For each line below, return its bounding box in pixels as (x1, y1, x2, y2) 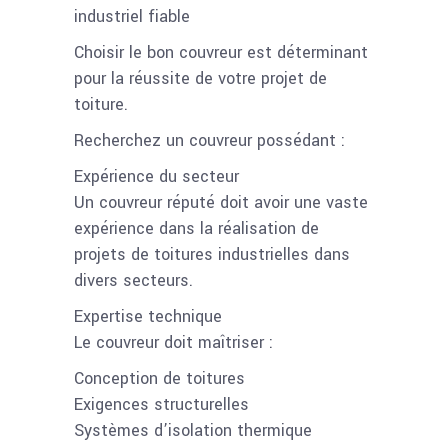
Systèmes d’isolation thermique (74, 418, 312, 442)
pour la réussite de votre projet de (74, 66, 327, 90)
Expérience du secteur (74, 164, 239, 188)
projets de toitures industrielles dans (74, 242, 350, 266)
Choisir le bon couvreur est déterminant (74, 40, 368, 64)
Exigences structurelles (74, 392, 249, 416)
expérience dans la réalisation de (74, 216, 319, 240)
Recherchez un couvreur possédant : (74, 128, 345, 152)
